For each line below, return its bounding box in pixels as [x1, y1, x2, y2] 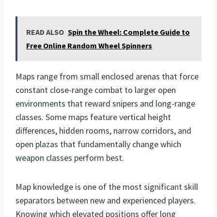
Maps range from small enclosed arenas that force [15, 70, 199, 82]
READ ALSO [26, 27, 64, 37]
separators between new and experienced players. [15, 194, 196, 206]
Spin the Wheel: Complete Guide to [68, 27, 190, 37]
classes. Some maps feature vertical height [15, 111, 171, 123]
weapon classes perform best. [15, 152, 124, 163]
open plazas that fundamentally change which [15, 138, 181, 150]
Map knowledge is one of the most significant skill [15, 181, 198, 192]
